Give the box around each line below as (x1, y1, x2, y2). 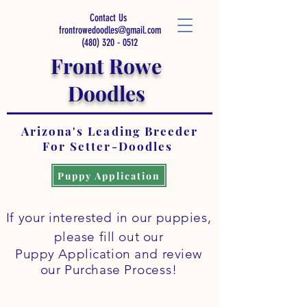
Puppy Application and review (15, 246, 202, 262)
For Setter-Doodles (42, 138, 177, 153)
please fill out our (53, 229, 164, 245)
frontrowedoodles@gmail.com (58, 24, 161, 36)
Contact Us (90, 12, 130, 24)
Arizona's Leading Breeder (21, 123, 198, 138)
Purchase (64, 262, 125, 278)
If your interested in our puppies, (5, 210, 212, 225)
